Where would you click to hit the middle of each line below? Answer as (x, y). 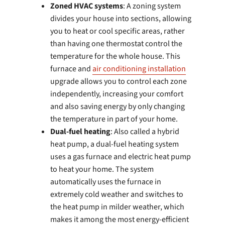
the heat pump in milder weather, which (117, 207)
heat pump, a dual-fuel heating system (115, 144)
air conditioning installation (139, 69)
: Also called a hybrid (145, 132)
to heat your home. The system (102, 170)
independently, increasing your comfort (117, 94)
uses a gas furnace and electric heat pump (121, 157)
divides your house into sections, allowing (121, 19)
